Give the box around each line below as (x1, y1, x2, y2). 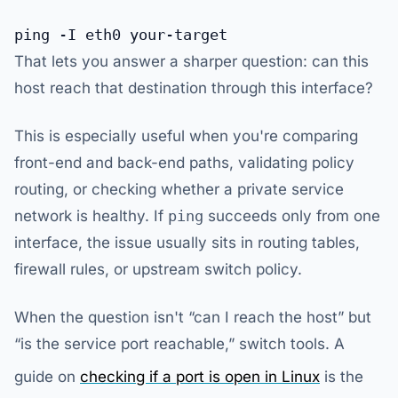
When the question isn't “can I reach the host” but (14, 308, 371, 327)
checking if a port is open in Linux (80, 368, 320, 386)
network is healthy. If (14, 207, 168, 226)
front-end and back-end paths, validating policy (14, 154, 354, 172)
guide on (14, 368, 80, 386)
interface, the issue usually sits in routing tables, (14, 234, 360, 252)
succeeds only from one (203, 207, 380, 226)
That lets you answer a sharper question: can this (14, 52, 369, 71)
